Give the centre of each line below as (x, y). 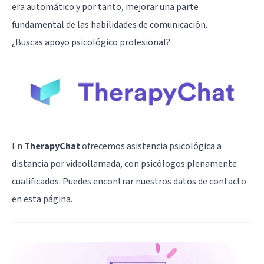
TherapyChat (52, 146)
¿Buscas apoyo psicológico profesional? (91, 42)
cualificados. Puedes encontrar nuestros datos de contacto (129, 182)
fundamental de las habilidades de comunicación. (110, 24)
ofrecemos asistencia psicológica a (151, 146)
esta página (47, 199)
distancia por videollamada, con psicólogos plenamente (124, 164)
